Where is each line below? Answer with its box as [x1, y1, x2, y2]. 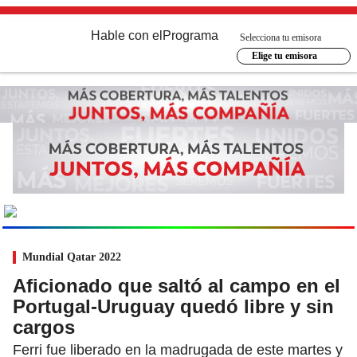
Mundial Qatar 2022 [22, 250, 121, 263]
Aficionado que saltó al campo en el [13, 274, 340, 296]
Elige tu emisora [251, 50, 317, 61]
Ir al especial [263, 203, 335, 218]
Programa [163, 29, 218, 42]
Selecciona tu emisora [240, 31, 321, 43]
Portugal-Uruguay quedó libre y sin [13, 295, 334, 317]
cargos [13, 316, 75, 338]
